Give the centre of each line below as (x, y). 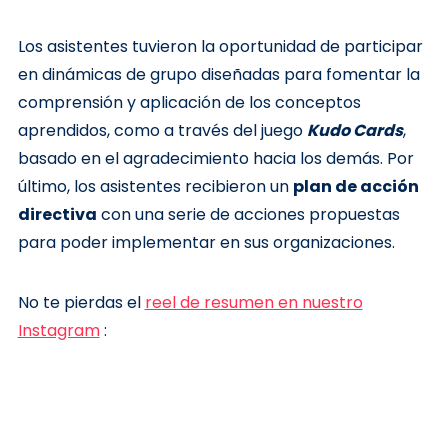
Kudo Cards (354, 131)
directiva (57, 215)
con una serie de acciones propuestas (248, 215)
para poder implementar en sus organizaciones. (206, 243)
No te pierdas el (81, 303)
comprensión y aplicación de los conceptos (189, 103)
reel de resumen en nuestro (253, 303)
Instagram (58, 331)
